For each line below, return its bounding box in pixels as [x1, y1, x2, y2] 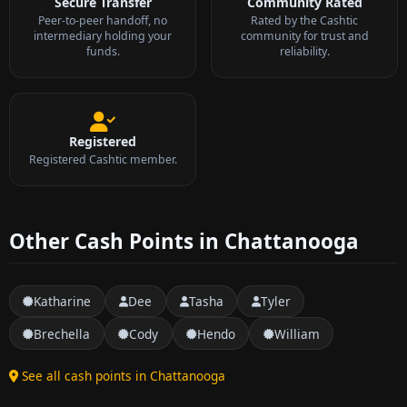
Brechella [34, 324, 91, 342]
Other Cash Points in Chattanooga [9, 226, 359, 255]
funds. [85, 43, 120, 59]
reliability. [279, 43, 330, 59]
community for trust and [240, 27, 369, 44]
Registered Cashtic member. [28, 151, 177, 167]
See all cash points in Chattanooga [22, 367, 225, 385]
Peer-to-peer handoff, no [38, 12, 167, 28]
